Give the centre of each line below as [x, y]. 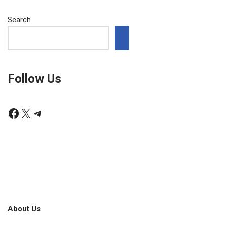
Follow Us [34, 78]
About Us [24, 209]
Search [19, 20]
